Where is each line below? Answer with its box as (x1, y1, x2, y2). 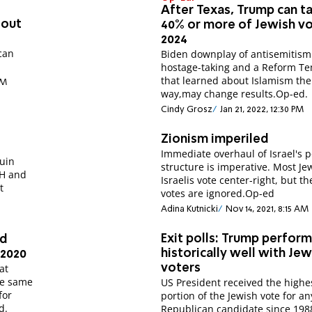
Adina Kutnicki (161, 204, 219, 214)
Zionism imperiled (161, 133, 270, 146)
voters (161, 262, 201, 275)
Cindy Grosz (161, 104, 213, 114)
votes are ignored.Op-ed (161, 187, 275, 201)
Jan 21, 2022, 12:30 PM (219, 104, 304, 114)
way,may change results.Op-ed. (161, 87, 309, 101)
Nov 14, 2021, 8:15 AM (225, 204, 309, 214)
